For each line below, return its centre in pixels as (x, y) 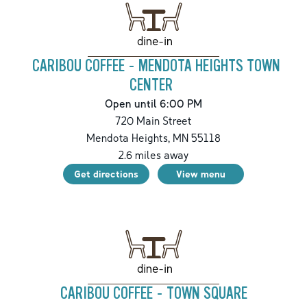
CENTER (151, 86)
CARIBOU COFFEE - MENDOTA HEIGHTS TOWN (156, 66)
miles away (161, 155)
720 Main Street (153, 121)
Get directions (106, 174)
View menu (201, 174)
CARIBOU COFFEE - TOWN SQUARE (153, 294)
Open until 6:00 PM (153, 104)
